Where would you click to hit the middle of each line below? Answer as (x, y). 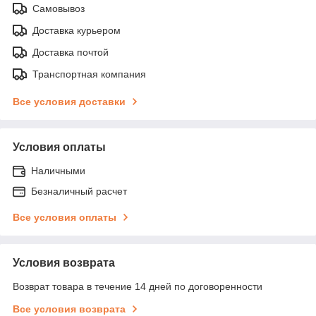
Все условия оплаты (65, 217)
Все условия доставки (69, 101)
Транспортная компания (89, 74)
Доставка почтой (71, 52)
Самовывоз (59, 8)
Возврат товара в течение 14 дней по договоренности (138, 286)
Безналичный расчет (79, 191)
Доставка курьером (77, 30)
